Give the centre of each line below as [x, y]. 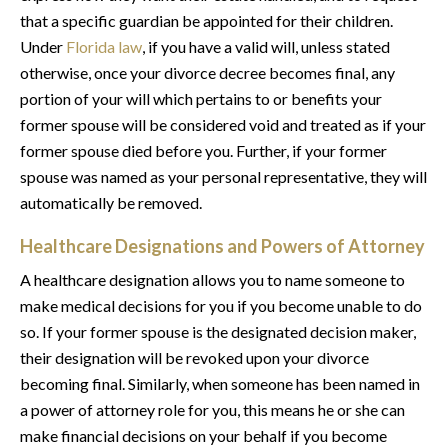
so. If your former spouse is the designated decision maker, [218, 332]
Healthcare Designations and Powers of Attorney [222, 246]
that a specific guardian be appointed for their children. [206, 21]
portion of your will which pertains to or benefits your [201, 99]
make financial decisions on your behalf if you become [203, 436]
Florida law [104, 47]
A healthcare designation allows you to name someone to [212, 280]
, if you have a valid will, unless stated [266, 47]
